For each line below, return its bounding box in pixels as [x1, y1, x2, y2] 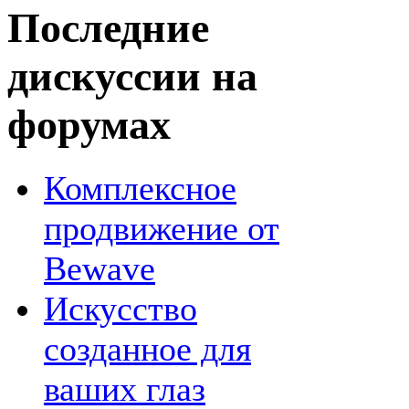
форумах [7, 100, 171, 148]
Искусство [44, 289, 197, 329]
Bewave [44, 249, 155, 288]
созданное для [44, 330, 251, 369]
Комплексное [44, 169, 236, 208]
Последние [7, 4, 209, 51]
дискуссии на [7, 52, 257, 100]
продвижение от [44, 209, 279, 248]
